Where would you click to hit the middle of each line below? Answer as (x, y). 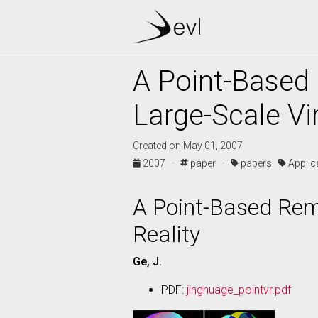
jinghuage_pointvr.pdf (239, 290)
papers (258, 163)
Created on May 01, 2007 (188, 146)
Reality (166, 234)
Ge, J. (147, 262)
